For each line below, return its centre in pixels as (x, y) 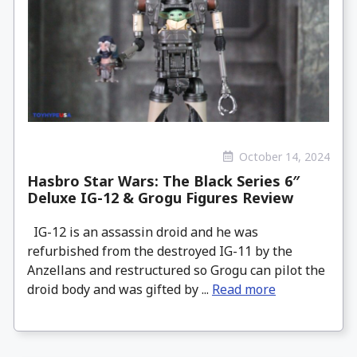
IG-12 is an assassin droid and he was (143, 232)
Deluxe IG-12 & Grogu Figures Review (160, 198)
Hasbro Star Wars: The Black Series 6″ (163, 181)
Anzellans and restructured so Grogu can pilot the (176, 271)
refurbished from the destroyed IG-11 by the (160, 251)
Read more (244, 290)
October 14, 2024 (284, 156)
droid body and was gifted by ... (120, 290)
